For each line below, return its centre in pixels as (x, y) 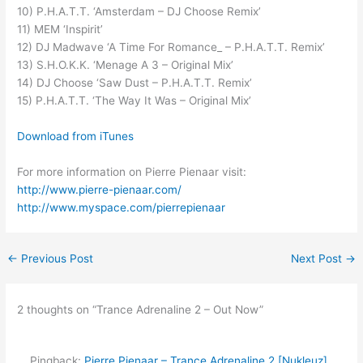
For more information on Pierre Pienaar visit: (132, 171)
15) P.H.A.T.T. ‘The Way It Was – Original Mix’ (135, 101)
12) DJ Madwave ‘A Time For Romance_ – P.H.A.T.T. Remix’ (171, 47)
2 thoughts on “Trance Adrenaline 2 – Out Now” (141, 309)
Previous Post (56, 258)
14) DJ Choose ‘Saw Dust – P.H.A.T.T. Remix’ (135, 83)
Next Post (318, 258)
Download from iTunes (76, 136)
